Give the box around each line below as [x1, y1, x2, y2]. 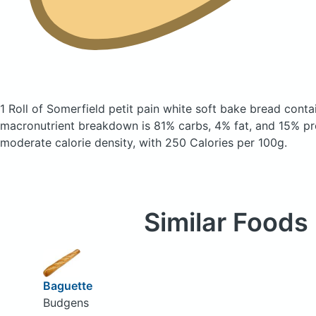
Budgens [42, 295, 89, 310]
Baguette [42, 278, 92, 293]
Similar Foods [143, 207, 308, 238]
